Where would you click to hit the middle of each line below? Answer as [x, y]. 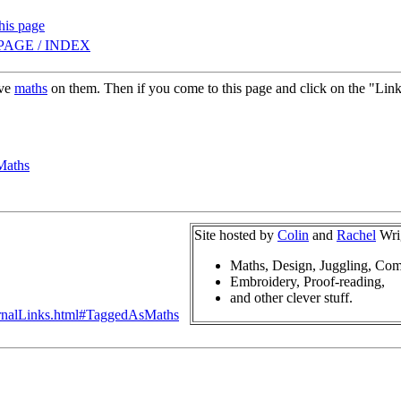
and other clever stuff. [291, 298]
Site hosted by [236, 235]
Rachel [356, 235]
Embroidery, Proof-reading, [307, 282]
